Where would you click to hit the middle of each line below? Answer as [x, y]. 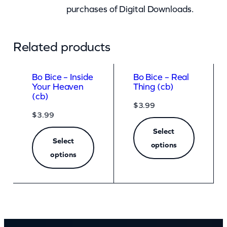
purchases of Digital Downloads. [130, 9]
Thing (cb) [153, 87]
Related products [62, 46]
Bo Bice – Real [161, 77]
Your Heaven [58, 87]
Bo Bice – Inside [63, 77]
